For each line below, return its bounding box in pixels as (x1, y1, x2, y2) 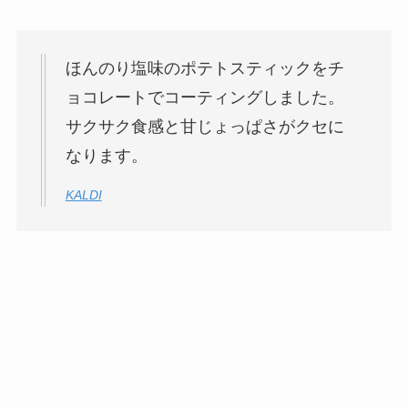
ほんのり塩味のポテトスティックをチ (65, 59, 344, 78)
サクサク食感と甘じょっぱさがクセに (65, 117, 344, 137)
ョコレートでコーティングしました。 (65, 88, 344, 107)
